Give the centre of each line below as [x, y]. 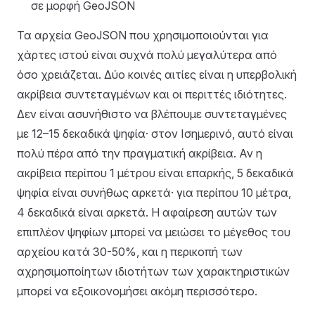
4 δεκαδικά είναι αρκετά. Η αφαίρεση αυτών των [147, 212]
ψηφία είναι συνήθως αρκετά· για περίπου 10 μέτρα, [154, 193]
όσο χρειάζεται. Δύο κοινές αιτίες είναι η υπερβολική [157, 75]
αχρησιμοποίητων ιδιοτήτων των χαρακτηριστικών [153, 271]
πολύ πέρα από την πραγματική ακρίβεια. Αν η [140, 153]
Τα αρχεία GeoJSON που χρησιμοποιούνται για [143, 35]
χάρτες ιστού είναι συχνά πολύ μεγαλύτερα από [147, 55]
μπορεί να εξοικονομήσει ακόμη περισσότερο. [137, 291]
